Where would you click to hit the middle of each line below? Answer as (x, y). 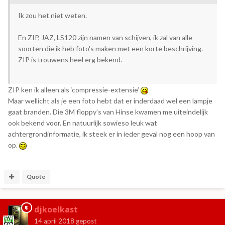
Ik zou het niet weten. (52, 15)
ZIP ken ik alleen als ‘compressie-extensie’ (74, 89)
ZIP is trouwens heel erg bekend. (70, 59)
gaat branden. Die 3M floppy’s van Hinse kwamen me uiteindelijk (108, 111)
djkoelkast (56, 209)
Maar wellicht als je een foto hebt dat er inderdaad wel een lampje (110, 100)
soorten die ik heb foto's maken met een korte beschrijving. (110, 48)
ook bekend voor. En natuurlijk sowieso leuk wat (83, 123)
